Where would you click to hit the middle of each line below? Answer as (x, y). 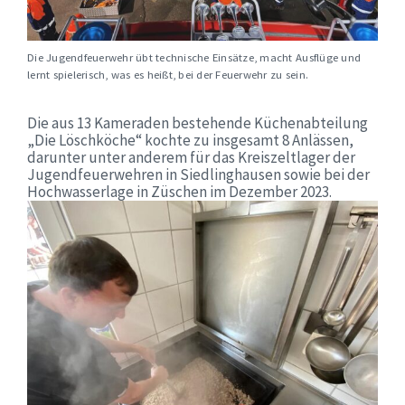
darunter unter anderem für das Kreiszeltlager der (191, 158)
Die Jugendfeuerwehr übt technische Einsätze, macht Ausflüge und (194, 57)
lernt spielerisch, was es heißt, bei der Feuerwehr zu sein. (168, 75)
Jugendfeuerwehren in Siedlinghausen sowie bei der (198, 175)
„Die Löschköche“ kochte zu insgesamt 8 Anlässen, (190, 141)
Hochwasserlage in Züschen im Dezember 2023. (179, 192)
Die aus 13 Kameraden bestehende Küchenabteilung (198, 123)
